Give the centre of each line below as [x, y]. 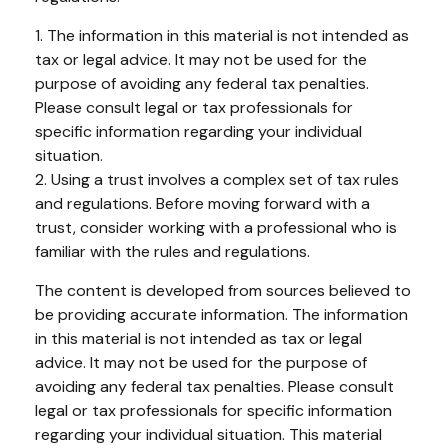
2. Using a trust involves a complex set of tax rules [217, 179]
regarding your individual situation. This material [208, 434]
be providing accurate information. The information [221, 314]
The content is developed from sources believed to [223, 290]
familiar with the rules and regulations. [172, 251]
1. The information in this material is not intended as [222, 35]
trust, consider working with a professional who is [216, 227]
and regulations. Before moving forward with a [202, 203]
